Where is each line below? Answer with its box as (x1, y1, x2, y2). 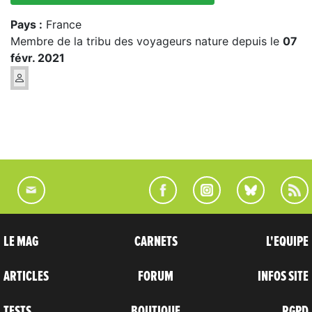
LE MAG (3, 234, 38, 249)
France (42, 17, 81, 31)
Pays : (10, 17, 42, 31)
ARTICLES (3, 269, 49, 283)
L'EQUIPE (265, 234, 309, 249)
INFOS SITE (257, 269, 309, 283)
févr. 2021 (10, 50, 65, 65)
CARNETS (134, 234, 178, 249)
